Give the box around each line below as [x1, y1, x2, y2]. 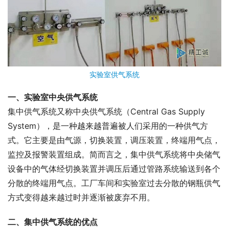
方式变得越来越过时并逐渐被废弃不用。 [8, 192, 155, 202]
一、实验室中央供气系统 [8, 91, 98, 102]
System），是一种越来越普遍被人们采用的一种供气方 [8, 120, 208, 131]
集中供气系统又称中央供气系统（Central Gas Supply [8, 106, 205, 117]
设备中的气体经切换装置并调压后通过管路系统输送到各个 [8, 163, 220, 174]
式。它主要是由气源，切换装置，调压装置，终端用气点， [8, 134, 220, 145]
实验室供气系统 [89, 70, 140, 79]
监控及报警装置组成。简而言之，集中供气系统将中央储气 [8, 149, 220, 159]
